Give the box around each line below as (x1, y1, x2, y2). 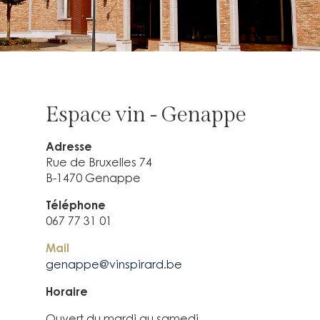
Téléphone (46, 198, 106, 212)
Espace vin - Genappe (46, 101, 246, 127)
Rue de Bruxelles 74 (46, 155, 152, 169)
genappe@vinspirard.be (46, 257, 182, 271)
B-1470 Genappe (46, 171, 141, 185)
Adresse (46, 139, 92, 154)
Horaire (46, 284, 88, 299)
